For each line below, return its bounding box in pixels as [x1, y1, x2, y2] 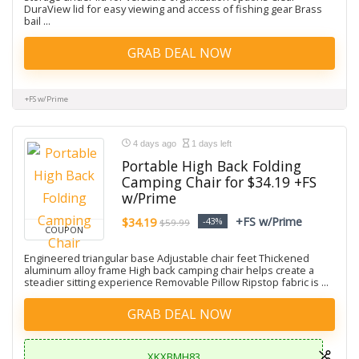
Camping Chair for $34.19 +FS [122, 172, 317, 192]
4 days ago [131, 139, 179, 148]
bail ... [24, 14, 50, 28]
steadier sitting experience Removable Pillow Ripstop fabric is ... [24, 275, 329, 289]
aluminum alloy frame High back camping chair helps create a [24, 263, 314, 277]
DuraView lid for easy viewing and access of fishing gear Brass [24, 2, 322, 16]
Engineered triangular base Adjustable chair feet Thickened [24, 251, 309, 265]
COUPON [45, 224, 83, 236]
